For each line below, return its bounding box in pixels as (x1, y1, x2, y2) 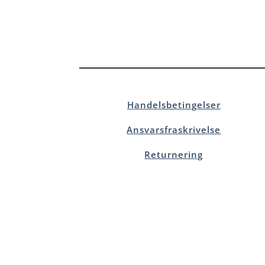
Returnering (144, 148, 203, 161)
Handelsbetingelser (127, 99, 221, 111)
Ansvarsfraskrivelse (127, 124, 221, 136)
